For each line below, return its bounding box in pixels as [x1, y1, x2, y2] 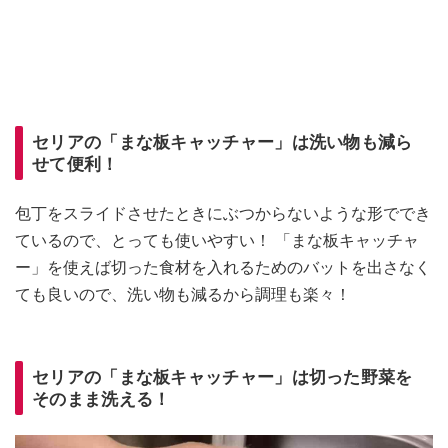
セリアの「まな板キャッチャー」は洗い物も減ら [32, 131, 413, 152]
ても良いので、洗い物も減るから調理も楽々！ [15, 284, 351, 304]
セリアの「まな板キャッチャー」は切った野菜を [32, 366, 413, 387]
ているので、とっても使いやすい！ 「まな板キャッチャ [15, 230, 419, 250]
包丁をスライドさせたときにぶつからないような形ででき [15, 203, 431, 223]
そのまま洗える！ [32, 388, 171, 409]
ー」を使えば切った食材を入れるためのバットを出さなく [15, 257, 431, 277]
